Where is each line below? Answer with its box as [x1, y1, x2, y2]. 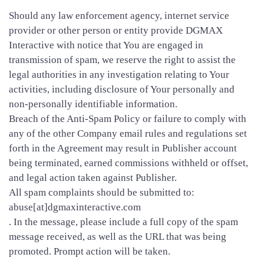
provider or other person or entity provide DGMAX [9, 24, 223, 36]
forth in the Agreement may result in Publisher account [9, 142, 237, 154]
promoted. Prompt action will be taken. [9, 245, 170, 257]
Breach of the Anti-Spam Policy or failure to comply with [9, 113, 246, 124]
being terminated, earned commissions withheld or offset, [9, 157, 248, 169]
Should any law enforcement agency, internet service [9, 9, 229, 21]
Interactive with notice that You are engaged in [9, 39, 203, 51]
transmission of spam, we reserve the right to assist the [9, 54, 236, 65]
